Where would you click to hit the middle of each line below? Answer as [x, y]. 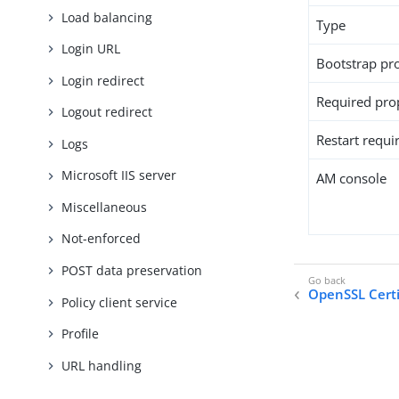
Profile [81, 334]
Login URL [91, 49]
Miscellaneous [105, 207]
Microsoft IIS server [119, 175]
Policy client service [120, 302]
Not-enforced [102, 239]
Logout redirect [107, 112]
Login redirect [103, 80]
